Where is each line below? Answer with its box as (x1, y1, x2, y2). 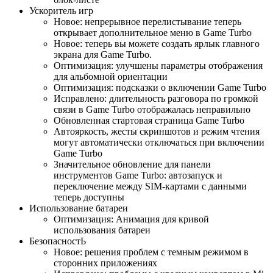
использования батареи (54, 224, 151, 235)
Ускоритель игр (29, 5, 93, 16)
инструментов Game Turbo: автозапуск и (54, 169, 222, 180)
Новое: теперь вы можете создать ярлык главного (54, 38, 260, 49)
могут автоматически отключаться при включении (54, 136, 264, 147)
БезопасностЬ (29, 235, 86, 246)
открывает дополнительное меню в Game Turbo (54, 27, 252, 38)
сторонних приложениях (54, 257, 157, 268)
